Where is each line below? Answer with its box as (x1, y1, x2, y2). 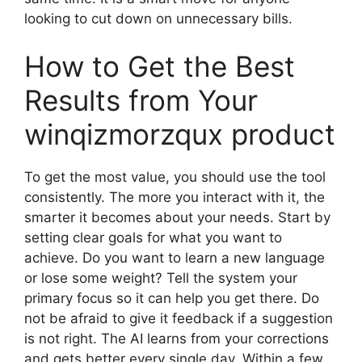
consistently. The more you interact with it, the (24, 189, 325, 206)
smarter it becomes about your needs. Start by (24, 209, 330, 226)
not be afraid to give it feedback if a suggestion (24, 310, 333, 327)
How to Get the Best (24, 49, 295, 84)
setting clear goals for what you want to (24, 229, 282, 246)
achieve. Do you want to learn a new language (24, 250, 325, 267)
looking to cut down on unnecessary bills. (24, 10, 293, 27)
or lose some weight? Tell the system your (24, 270, 297, 287)
